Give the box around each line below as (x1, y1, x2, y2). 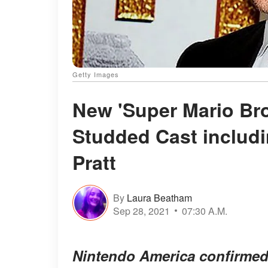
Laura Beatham (127, 190, 192, 205)
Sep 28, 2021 (113, 203, 170, 218)
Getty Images (72, 69, 119, 80)
